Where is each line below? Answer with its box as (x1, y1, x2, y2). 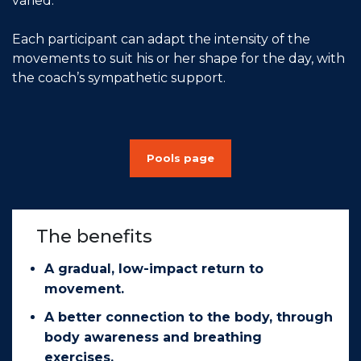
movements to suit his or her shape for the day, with (12, 51, 345, 66)
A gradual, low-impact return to (44, 261, 263, 276)
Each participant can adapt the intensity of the (12, 31, 310, 47)
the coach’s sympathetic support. (12, 70, 226, 85)
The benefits (36, 225, 152, 247)
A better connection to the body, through (44, 309, 333, 325)
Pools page (147, 151, 214, 164)
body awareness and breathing (44, 330, 262, 345)
